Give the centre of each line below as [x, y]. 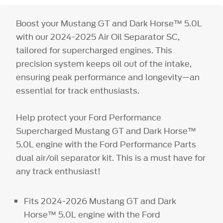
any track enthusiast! [58, 171]
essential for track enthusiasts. [78, 90]
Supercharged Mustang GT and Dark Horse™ [106, 131]
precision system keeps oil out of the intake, [104, 63]
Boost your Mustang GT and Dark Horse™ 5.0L [109, 23]
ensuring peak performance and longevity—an [108, 77]
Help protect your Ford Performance [89, 117]
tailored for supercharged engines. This [94, 50]
